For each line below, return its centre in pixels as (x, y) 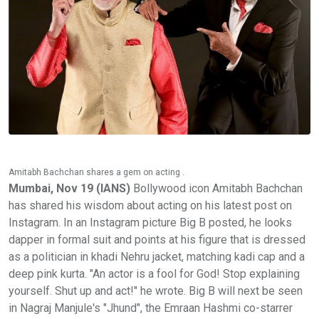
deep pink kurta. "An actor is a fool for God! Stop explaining (154, 273)
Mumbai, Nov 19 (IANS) (69, 188)
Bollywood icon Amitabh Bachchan (216, 188)
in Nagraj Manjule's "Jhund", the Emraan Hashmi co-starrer (151, 308)
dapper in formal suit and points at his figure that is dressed (157, 239)
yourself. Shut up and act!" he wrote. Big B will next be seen (156, 291)
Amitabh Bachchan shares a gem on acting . (96, 172)
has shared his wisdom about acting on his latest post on (150, 205)
